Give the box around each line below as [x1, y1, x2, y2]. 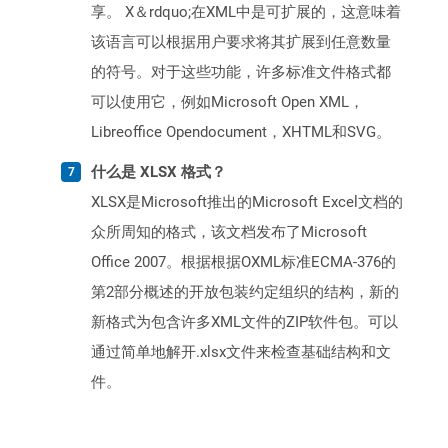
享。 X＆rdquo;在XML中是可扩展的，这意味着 [91, 3, 401, 22]
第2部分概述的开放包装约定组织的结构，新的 [91, 283, 399, 302]
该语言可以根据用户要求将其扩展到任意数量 [91, 33, 391, 52]
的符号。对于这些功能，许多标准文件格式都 [91, 63, 391, 82]
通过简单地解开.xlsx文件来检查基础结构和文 [91, 343, 391, 362]
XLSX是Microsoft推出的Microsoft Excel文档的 [91, 193, 403, 212]
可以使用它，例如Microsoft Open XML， [91, 93, 364, 112]
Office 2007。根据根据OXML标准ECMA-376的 [91, 253, 396, 272]
